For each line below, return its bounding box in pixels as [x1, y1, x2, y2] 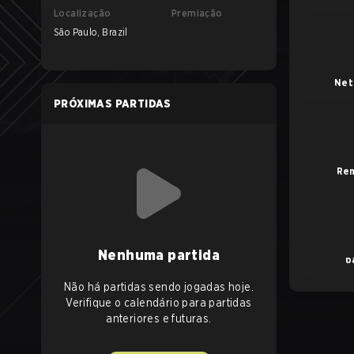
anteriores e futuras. [106, 312, 212, 325]
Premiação [171, 7, 223, 19]
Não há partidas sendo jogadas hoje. [64, 281, 254, 293]
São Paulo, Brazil [54, 26, 128, 38]
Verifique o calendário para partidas [66, 296, 252, 309]
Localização [54, 7, 111, 19]
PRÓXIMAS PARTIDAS [54, 97, 171, 110]
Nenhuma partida [98, 247, 220, 263]
